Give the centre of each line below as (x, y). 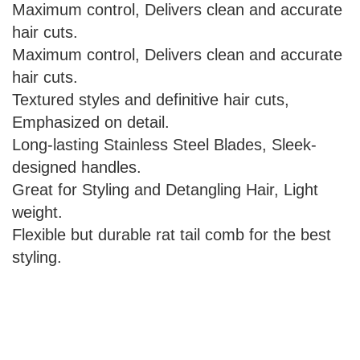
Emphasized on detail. (91, 123)
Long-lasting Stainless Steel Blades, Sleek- (164, 145)
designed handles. (77, 168)
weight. (37, 213)
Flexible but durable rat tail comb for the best (172, 235)
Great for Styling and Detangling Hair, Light (165, 190)
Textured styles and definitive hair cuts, (151, 100)
